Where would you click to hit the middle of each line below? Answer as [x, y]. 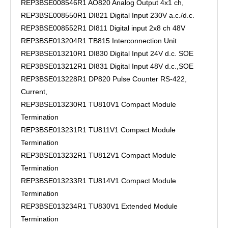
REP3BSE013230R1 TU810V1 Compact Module [98, 104]
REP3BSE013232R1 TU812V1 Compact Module [98, 155]
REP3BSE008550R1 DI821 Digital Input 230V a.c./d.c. [108, 15]
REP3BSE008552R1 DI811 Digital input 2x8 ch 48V [103, 28]
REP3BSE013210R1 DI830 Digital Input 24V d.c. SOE [107, 53]
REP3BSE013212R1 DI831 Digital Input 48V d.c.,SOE [107, 66]
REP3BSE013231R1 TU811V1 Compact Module [98, 130]
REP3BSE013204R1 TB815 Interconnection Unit [99, 41]
